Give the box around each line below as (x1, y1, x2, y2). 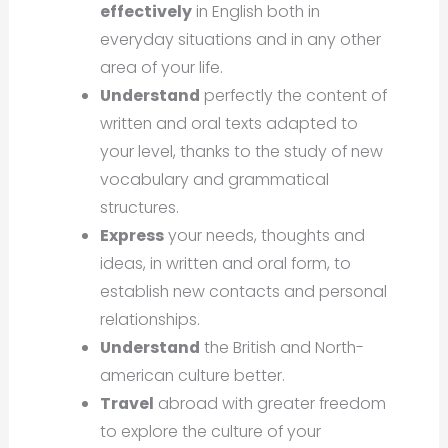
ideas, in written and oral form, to (100, 252, 352, 276)
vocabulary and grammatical (100, 168, 330, 192)
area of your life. (100, 56, 224, 80)
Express (100, 224, 165, 248)
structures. (100, 196, 180, 220)
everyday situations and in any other (100, 28, 382, 52)
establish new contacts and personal (100, 280, 388, 304)
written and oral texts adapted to (100, 112, 359, 136)
